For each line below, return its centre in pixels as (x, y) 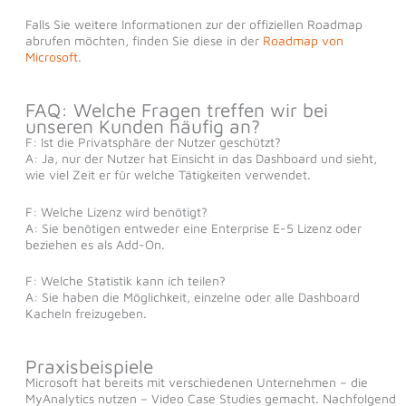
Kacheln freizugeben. (86, 314)
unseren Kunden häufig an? (142, 126)
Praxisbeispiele (89, 367)
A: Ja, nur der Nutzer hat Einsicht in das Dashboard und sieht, (201, 159)
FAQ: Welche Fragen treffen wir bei (176, 110)
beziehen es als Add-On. (95, 244)
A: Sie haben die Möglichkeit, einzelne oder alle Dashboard (192, 297)
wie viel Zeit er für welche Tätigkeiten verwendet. (168, 175)
